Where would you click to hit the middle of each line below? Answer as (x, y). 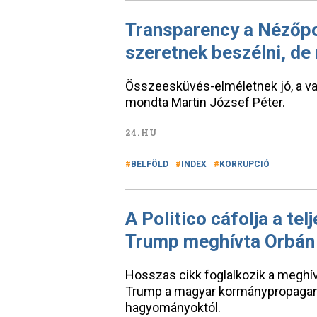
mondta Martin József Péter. (205, 102)
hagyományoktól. (173, 307)
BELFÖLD (150, 164)
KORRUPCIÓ (244, 164)
